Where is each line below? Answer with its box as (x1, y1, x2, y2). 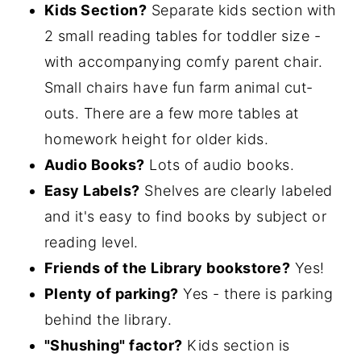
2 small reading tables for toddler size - (44, 27, 322, 44)
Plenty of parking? (44, 285, 179, 302)
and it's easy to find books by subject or (44, 208, 327, 225)
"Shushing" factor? (44, 337, 183, 354)
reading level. (44, 234, 139, 251)
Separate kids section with (147, 2, 337, 19)
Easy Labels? (44, 182, 140, 199)
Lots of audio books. (144, 156, 295, 173)
